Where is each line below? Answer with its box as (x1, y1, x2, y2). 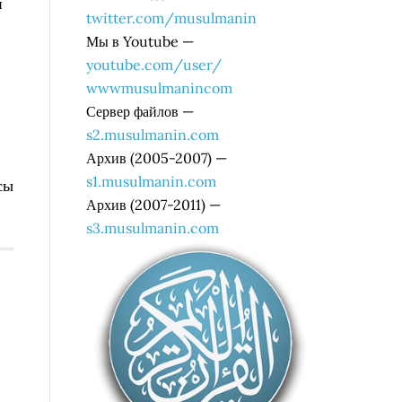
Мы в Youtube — (86, 32, 194, 50)
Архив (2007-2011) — (86, 196, 221, 214)
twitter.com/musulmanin (86, 9, 257, 27)
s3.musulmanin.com (86, 219, 219, 237)
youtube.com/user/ (86, 56, 222, 74)
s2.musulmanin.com (86, 126, 219, 144)
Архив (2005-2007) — (86, 149, 227, 167)
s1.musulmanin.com (86, 172, 216, 190)
